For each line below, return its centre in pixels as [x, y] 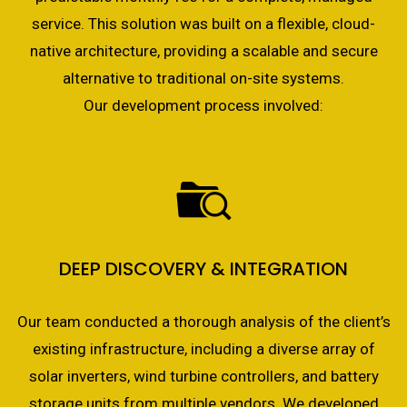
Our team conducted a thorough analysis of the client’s [203, 322]
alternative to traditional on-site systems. [203, 78]
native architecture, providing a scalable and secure [203, 51]
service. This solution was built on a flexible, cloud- [203, 24]
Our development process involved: [203, 105]
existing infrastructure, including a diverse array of [203, 349]
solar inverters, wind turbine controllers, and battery [203, 376]
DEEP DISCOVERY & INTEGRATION [203, 269]
